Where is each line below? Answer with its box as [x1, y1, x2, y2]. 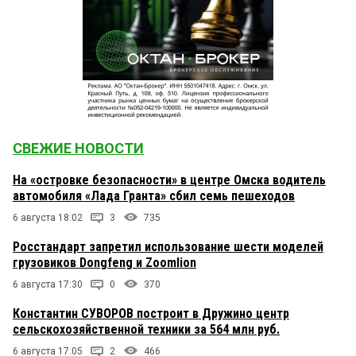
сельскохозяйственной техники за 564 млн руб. [13, 322, 280, 338]
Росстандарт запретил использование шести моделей [13, 239, 323, 255]
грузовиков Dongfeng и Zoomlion [13, 255, 196, 271]
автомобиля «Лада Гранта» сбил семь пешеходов [13, 188, 295, 204]
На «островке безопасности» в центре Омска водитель [13, 172, 326, 188]
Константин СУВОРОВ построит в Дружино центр [13, 306, 289, 322]
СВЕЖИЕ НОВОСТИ [13, 140, 144, 157]
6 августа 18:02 [13, 212, 83, 224]
